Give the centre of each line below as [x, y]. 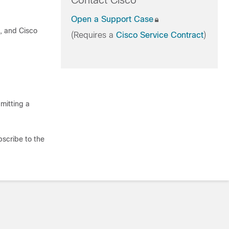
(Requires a [93, 35]
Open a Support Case [112, 19]
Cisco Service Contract [159, 35]
